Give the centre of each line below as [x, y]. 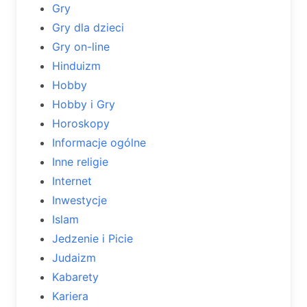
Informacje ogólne [99, 142]
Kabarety [75, 277]
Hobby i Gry [84, 104]
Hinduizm [76, 65]
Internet [72, 181]
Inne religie [80, 161]
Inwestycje [79, 200]
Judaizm [74, 257]
